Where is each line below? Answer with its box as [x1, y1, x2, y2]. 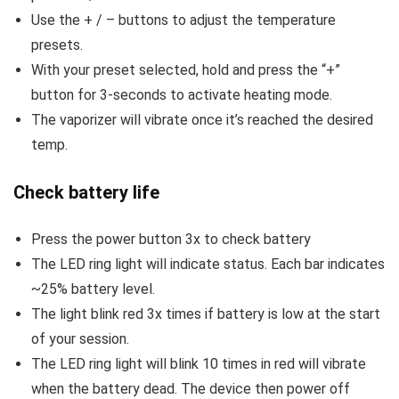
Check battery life [13, 182, 159, 204]
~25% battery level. [31, 281, 155, 298]
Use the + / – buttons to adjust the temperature [31, 12, 336, 29]
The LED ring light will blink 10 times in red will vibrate [31, 355, 366, 373]
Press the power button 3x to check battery [31, 231, 311, 248]
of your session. [31, 330, 129, 348]
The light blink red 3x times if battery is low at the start [31, 305, 380, 323]
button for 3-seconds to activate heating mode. [31, 86, 332, 104]
